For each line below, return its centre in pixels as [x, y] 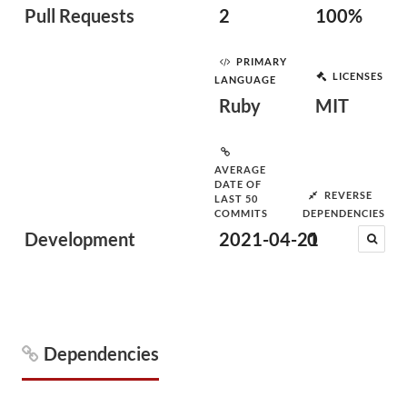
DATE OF [238, 184]
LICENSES [358, 75]
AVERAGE [240, 169]
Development [80, 239]
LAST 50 [236, 199]
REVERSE [348, 194]
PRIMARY [262, 61]
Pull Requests [79, 15]
